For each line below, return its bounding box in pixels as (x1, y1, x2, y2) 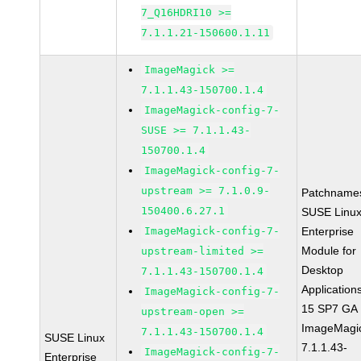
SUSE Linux (44, 331, 106, 344)
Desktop (301, 263, 344, 276)
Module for (301, 244, 357, 257)
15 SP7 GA (301, 302, 359, 315)
